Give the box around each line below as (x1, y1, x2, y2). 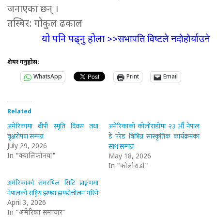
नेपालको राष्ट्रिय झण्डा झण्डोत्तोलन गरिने (7, 187, 98, 199)
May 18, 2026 (108, 152, 151, 162)
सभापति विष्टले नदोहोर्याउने (118, 32, 210, 46)
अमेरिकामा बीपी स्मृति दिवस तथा (7, 121, 99, 132)
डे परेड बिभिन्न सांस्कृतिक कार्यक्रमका (108, 131, 200, 142)
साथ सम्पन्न (108, 141, 134, 153)
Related (7, 108, 31, 116)
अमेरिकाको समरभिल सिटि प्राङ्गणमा (7, 177, 99, 189)
